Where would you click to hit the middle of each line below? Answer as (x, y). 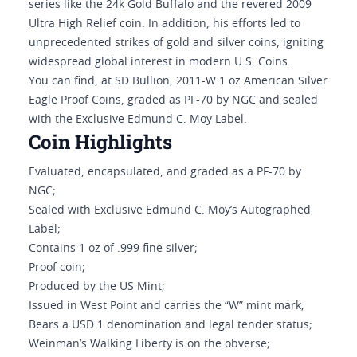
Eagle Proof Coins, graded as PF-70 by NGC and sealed (173, 100)
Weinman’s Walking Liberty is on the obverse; (149, 344)
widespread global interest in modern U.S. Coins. (160, 62)
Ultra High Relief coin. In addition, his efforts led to (165, 24)
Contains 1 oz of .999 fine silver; (113, 249)
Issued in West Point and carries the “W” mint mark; (167, 306)
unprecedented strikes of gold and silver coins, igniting (176, 43)
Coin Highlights (100, 142)
